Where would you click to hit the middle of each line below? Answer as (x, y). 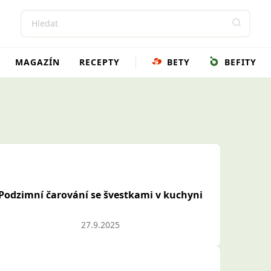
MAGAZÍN (37, 62)
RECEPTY (99, 62)
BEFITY (239, 62)
